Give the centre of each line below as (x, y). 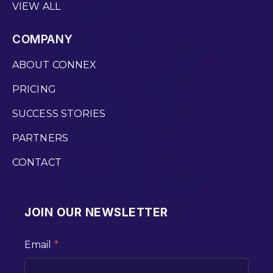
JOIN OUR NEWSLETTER (96, 213)
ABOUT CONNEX (55, 65)
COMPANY (43, 40)
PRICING (34, 90)
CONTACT (37, 163)
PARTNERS (40, 138)
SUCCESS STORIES (59, 114)
